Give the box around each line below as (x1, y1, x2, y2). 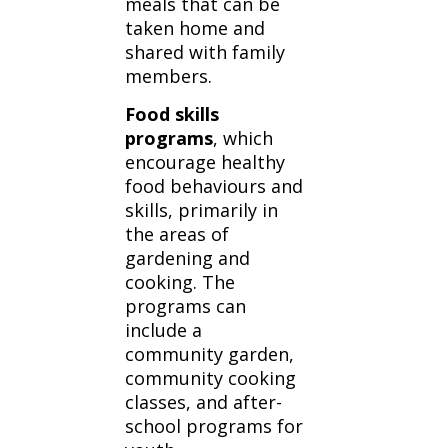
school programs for (124, 414, 303, 438)
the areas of (124, 222, 229, 246)
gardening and (124, 246, 250, 270)
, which (212, 126, 273, 150)
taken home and (124, 16, 265, 40)
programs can (124, 294, 246, 318)
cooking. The (124, 270, 235, 294)
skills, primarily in (124, 198, 278, 222)
